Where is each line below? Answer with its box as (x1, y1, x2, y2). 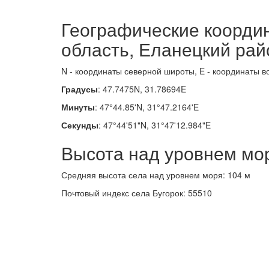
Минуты (61, 101, 95, 113)
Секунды (61, 119, 98, 131)
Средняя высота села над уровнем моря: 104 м (61, 169, 250, 181)
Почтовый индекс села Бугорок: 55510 (61, 187, 212, 199)
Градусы (61, 83, 98, 95)
